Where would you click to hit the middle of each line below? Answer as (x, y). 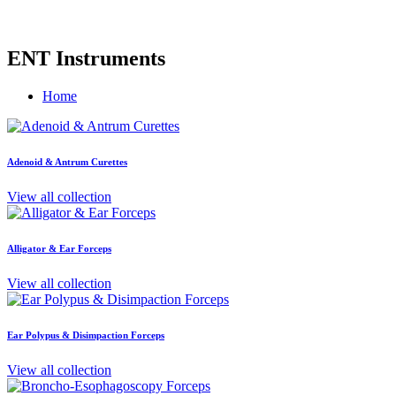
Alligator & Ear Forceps (59, 248)
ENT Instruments (86, 58)
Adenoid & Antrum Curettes (67, 161)
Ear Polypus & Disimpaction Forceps (86, 335)
